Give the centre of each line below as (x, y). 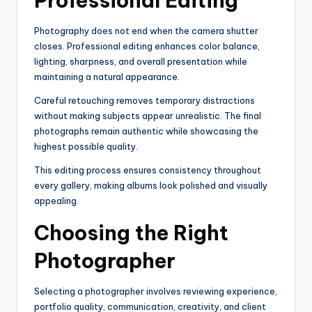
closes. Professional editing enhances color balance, (147, 46)
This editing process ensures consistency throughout (148, 170)
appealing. (56, 201)
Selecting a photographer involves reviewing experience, (156, 291)
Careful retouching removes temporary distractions (145, 101)
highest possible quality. (86, 147)
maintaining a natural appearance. (107, 77)
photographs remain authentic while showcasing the (146, 131)
